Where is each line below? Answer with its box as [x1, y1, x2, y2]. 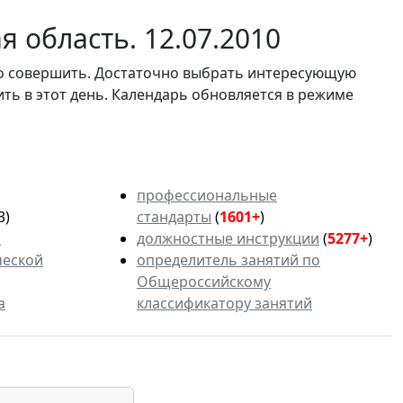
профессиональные [137, 184, 277, 205]
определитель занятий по [137, 249, 320, 270]
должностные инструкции [137, 228, 319, 248]
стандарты [137, 206, 211, 227]
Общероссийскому [137, 271, 271, 291]
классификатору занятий [137, 292, 312, 313]
